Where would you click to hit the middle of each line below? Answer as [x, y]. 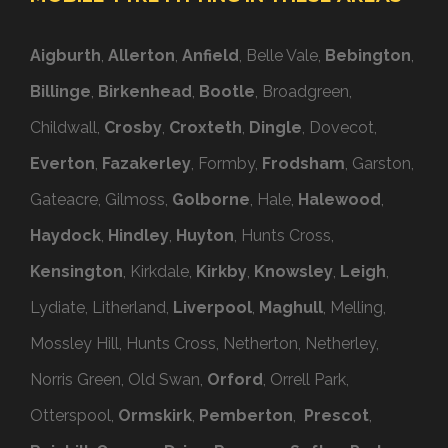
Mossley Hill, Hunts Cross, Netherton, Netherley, [204, 344]
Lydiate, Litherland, [101, 308]
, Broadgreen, [303, 92]
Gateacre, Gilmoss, [101, 200]
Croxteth [205, 128]
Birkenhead [145, 92]
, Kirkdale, [159, 272]
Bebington [368, 56]
